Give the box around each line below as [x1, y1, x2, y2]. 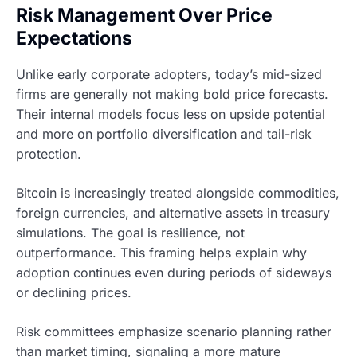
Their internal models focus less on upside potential [16, 106, 325, 123]
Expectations [16, 26, 132, 49]
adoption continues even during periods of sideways [16, 265, 331, 281]
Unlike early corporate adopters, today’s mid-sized [16, 66, 322, 83]
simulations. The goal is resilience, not [16, 225, 245, 241]
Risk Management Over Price [16, 3, 273, 26]
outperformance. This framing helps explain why [16, 245, 307, 261]
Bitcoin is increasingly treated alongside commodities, [16, 185, 339, 202]
